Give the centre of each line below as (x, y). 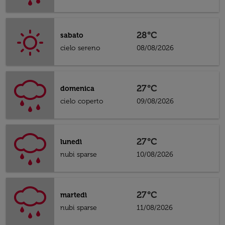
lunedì (71, 142)
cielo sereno (80, 48)
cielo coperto (82, 101)
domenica (77, 89)
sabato (72, 35)
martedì (74, 195)
